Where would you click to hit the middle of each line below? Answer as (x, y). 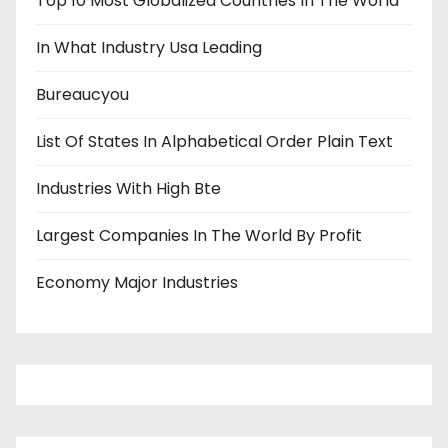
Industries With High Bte (128, 188)
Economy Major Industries (137, 282)
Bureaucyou (82, 94)
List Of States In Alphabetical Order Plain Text (214, 141)
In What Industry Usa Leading (149, 47)
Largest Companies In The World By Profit (199, 235)
